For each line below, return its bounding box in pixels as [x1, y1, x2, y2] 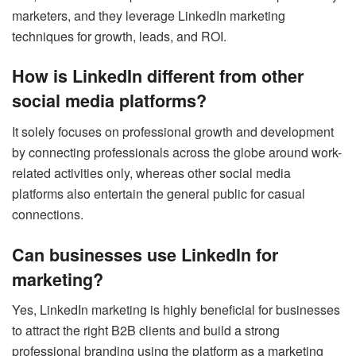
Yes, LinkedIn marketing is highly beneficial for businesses [12, 300, 340, 319]
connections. [12, 204, 83, 223]
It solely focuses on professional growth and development [12, 122, 334, 141]
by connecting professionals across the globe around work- [12, 142, 342, 161]
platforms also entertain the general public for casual [12, 184, 305, 203]
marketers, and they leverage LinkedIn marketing [12, 6, 285, 25]
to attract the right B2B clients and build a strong [12, 321, 280, 340]
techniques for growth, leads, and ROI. [12, 26, 226, 45]
